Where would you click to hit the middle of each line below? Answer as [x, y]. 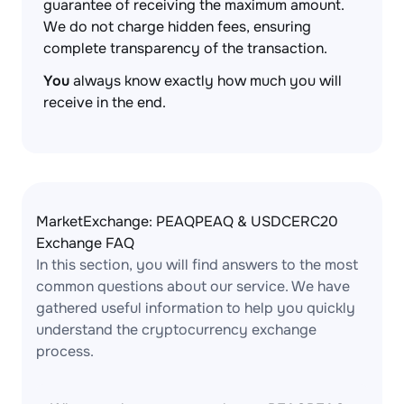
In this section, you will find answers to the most [197, 265]
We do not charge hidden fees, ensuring [177, 27]
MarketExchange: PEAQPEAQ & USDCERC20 [187, 221]
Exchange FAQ [85, 243]
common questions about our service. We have [193, 286]
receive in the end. [105, 102]
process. [65, 351]
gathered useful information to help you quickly [196, 308]
